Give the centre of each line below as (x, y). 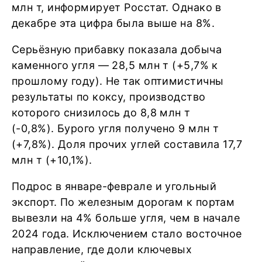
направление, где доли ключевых (102, 249)
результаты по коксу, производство (109, 97)
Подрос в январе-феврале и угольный (114, 186)
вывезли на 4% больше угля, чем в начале (126, 218)
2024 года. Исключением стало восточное (127, 234)
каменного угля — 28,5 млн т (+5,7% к (115, 65)
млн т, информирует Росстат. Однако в (117, 7)
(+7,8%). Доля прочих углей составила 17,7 (127, 144)
